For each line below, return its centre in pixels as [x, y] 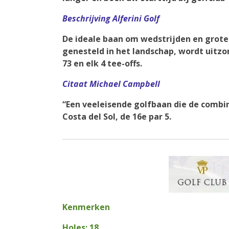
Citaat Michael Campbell [111, 84]
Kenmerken [86, 207]
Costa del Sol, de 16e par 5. [117, 116]
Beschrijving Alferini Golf [111, 18]
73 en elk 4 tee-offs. [102, 63]
